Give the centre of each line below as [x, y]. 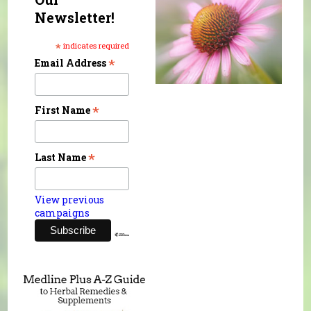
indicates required [95, 45]
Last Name [62, 158]
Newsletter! [75, 17]
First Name [64, 110]
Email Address [72, 62]
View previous [70, 200]
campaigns [62, 213]
